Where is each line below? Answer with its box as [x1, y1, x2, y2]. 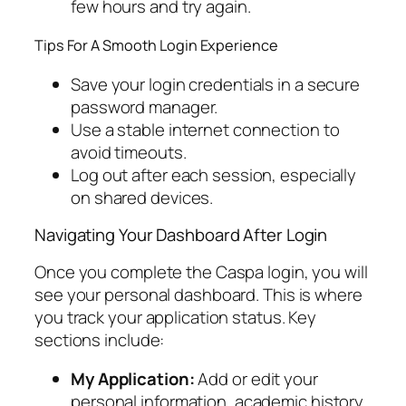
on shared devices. [71, 185, 214, 209]
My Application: [71, 367, 195, 391]
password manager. [71, 94, 218, 119]
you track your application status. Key [34, 304, 317, 329]
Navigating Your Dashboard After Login [34, 223, 328, 247]
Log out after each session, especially [71, 162, 357, 187]
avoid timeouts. [71, 140, 187, 164]
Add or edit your [194, 367, 318, 391]
